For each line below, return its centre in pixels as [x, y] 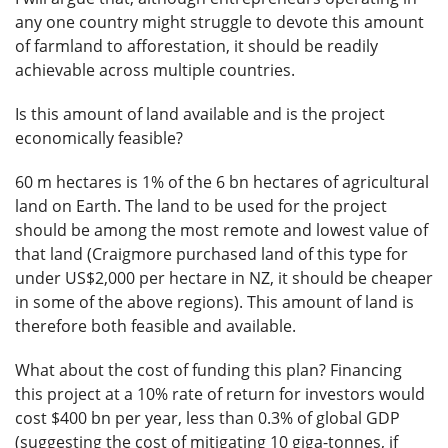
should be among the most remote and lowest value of [221, 230]
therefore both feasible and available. [155, 326]
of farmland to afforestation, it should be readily [196, 46]
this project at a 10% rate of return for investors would [220, 394]
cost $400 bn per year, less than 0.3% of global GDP [207, 418]
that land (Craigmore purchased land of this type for [211, 254]
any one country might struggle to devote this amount [219, 22]
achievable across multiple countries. [155, 70]
